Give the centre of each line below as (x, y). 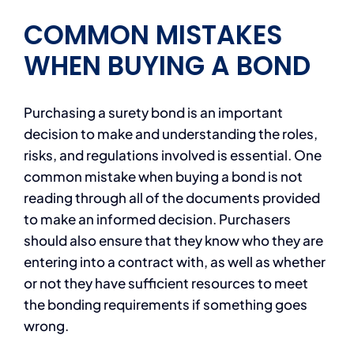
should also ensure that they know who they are (173, 240)
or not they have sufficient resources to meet (166, 282)
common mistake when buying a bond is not (163, 176)
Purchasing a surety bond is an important (153, 112)
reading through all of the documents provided (171, 197)
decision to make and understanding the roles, (170, 133)
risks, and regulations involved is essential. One (172, 154)
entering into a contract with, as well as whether (174, 261)
